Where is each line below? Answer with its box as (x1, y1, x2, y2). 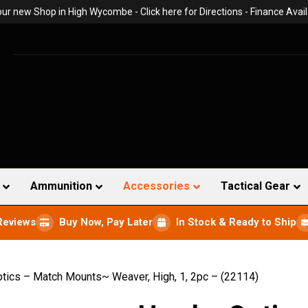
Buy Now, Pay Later (59, 216, 153, 229)
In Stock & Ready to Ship (176, 216, 296, 229)
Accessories (123, 179, 190, 192)
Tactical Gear (221, 179, 290, 192)
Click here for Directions (140, 6, 243, 17)
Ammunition (30, 179, 92, 192)
